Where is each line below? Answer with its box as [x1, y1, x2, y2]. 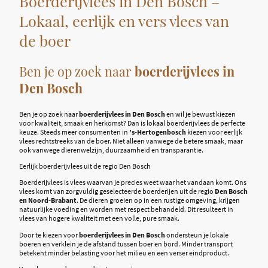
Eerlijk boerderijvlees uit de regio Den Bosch [19, 162, 151, 171]
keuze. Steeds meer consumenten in [19, 127, 129, 136]
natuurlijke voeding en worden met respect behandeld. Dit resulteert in [19, 205, 233, 214]
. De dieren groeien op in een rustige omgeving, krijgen [77, 196, 240, 205]
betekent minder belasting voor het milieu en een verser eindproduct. [19, 248, 229, 257]
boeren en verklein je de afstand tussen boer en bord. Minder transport [19, 239, 233, 248]
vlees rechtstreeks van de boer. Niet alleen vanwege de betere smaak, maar [19, 136, 243, 145]
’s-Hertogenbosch [129, 127, 186, 136]
